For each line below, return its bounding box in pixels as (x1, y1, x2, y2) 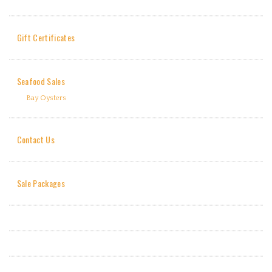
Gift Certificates (16, 31, 75, 44)
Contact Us (16, 133, 55, 146)
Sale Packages (16, 177, 66, 189)
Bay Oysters (25, 94, 66, 102)
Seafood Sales (16, 75, 66, 87)
